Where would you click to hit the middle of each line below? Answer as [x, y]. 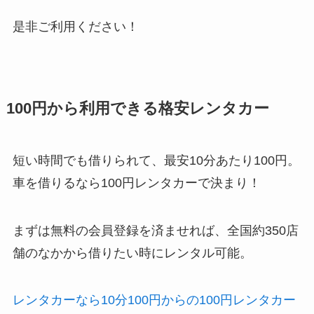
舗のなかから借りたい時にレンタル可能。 [132, 253]
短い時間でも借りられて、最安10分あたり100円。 [156, 160]
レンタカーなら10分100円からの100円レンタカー [154, 300]
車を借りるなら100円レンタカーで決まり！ [136, 183]
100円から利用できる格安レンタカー [137, 108]
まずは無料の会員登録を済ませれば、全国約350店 [155, 230]
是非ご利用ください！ [75, 26]
